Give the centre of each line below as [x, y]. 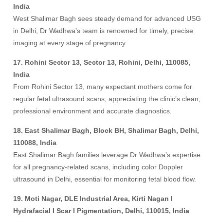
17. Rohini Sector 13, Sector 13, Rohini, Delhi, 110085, [102, 62]
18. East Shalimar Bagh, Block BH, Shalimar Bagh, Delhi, [106, 130]
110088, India [35, 143]
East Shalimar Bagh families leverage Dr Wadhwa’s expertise [107, 155]
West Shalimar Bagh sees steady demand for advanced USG [107, 18]
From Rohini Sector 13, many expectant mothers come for [103, 87]
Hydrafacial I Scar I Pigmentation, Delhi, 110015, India [101, 211]
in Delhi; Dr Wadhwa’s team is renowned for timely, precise [103, 31]
